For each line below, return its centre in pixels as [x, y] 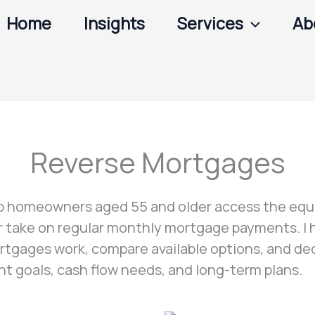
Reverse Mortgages [157, 162]
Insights [115, 23]
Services [211, 23]
